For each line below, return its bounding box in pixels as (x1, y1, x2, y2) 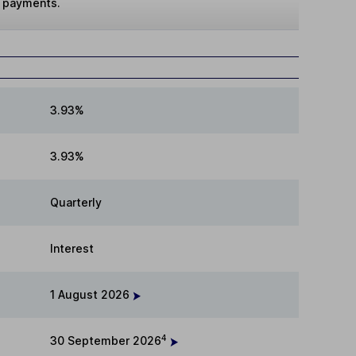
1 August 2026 (50, 288, 133, 302)
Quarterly (50, 195, 102, 210)
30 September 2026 (50, 334, 161, 348)
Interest (50, 242, 94, 256)
